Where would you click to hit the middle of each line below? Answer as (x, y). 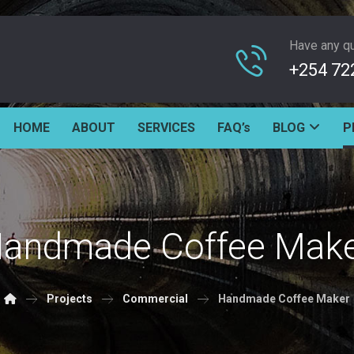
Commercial (155, 299)
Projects (69, 299)
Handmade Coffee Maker (284, 299)
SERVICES (166, 128)
